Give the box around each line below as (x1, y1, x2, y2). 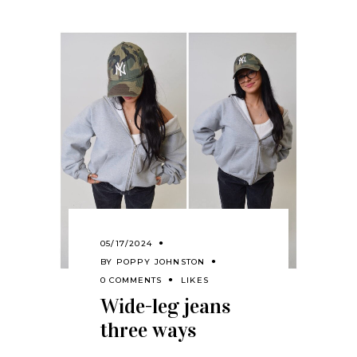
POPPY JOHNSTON (116, 256, 206, 267)
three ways (100, 317, 196, 343)
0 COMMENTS (100, 274, 162, 285)
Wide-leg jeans (100, 293, 230, 319)
